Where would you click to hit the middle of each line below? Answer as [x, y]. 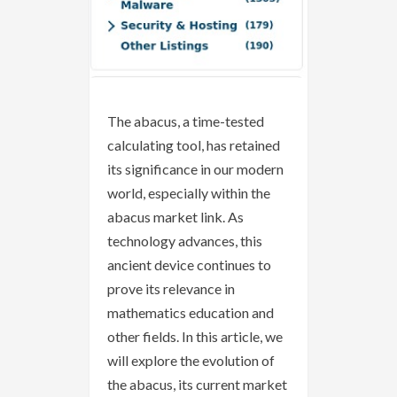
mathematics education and [191, 313]
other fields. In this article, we [195, 337]
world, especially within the [189, 193]
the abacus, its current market [197, 385]
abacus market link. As [175, 217]
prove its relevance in [171, 289]
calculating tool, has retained [194, 145]
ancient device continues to [189, 265]
